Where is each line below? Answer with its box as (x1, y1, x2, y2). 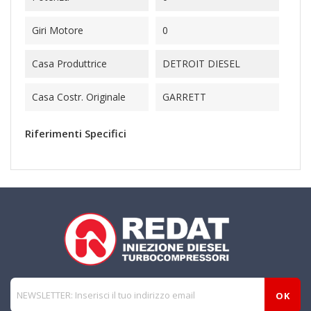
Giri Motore (32, 24, 83, 37)
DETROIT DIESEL (162, 57, 240, 70)
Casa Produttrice (32, 57, 107, 70)
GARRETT (162, 90, 206, 103)
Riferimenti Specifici (25, 126, 126, 140)
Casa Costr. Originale (32, 90, 126, 103)
